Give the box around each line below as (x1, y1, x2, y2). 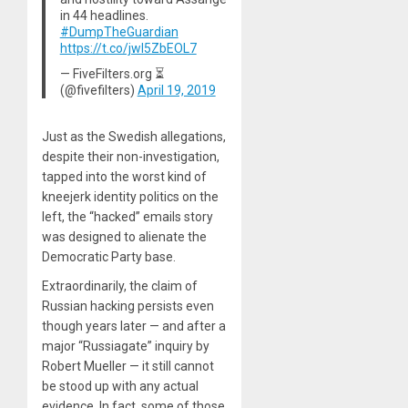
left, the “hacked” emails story (42, 209, 213, 225)
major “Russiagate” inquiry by (42, 339, 209, 354)
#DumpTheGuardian (59, 24, 178, 39)
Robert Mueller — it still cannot (42, 359, 214, 374)
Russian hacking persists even (42, 299, 214, 314)
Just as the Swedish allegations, (42, 129, 226, 145)
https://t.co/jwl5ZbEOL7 (59, 40, 197, 56)
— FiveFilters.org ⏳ (59, 66, 164, 81)
